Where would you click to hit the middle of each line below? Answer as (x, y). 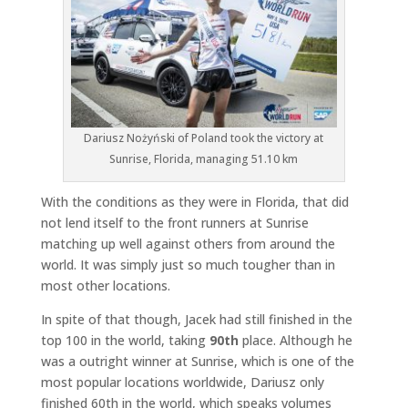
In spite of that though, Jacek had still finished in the (196, 320)
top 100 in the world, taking (125, 341)
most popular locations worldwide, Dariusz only (182, 382)
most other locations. (105, 286)
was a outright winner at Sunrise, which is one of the (197, 362)
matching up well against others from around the (188, 244)
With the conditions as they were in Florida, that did (194, 202)
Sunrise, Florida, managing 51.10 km (204, 159)
